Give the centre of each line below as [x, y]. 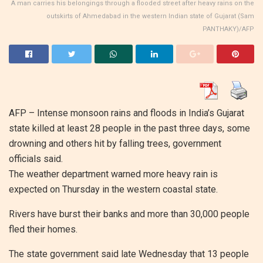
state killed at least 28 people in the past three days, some [129, 128]
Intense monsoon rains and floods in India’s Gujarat [141, 113]
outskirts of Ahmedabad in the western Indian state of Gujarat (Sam [150, 16]
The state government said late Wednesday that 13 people [129, 254]
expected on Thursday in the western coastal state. [113, 189]
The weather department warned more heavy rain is [113, 174]
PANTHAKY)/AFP [228, 29]
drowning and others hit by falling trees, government [115, 143]
